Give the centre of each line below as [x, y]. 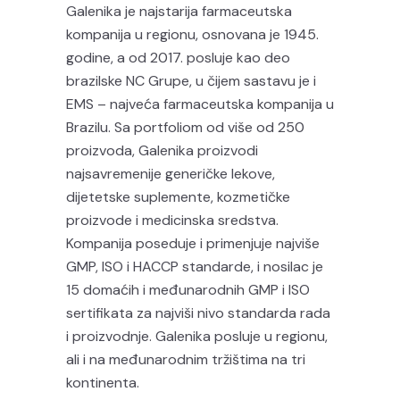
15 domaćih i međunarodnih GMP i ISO [188, 290]
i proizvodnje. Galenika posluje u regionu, [197, 336]
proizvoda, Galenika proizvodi [162, 150]
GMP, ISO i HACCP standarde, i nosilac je [195, 267]
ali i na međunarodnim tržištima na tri [186, 359]
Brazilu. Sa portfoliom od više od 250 [185, 127]
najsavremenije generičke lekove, [171, 174]
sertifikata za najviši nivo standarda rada [198, 313]
